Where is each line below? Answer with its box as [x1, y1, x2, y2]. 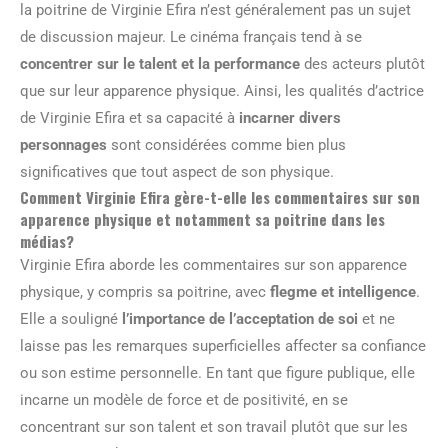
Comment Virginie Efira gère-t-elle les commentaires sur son [20, 185, 420, 208]
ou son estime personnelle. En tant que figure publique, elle [20, 363, 415, 382]
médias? [20, 229, 74, 252]
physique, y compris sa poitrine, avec [20, 282, 270, 301]
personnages [20, 135, 107, 154]
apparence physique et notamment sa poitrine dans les [20, 207, 385, 230]
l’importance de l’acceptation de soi [122, 309, 358, 328]
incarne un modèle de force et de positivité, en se [20, 390, 348, 409]
